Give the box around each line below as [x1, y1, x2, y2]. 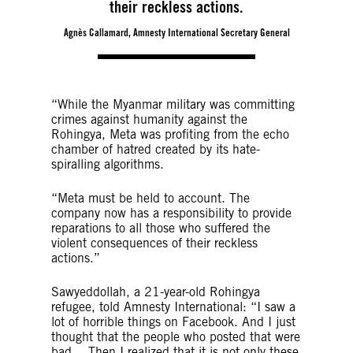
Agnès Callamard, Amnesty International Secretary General [63, 26, 290, 39]
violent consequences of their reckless [51, 236, 258, 251]
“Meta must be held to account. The [51, 191, 250, 206]
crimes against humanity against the [51, 112, 247, 127]
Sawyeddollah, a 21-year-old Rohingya [51, 284, 260, 299]
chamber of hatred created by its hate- [51, 142, 260, 157]
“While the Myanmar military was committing [51, 97, 295, 112]
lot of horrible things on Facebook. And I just [51, 314, 295, 329]
